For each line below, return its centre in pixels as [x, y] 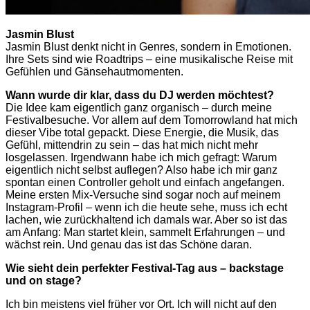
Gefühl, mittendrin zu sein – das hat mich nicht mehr [132, 145]
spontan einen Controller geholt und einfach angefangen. [145, 182]
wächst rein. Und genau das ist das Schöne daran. [129, 244]
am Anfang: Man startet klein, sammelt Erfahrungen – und [145, 232]
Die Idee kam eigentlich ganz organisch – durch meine [139, 107]
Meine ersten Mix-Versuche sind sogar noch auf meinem [143, 194]
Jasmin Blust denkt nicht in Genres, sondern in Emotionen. [148, 46]
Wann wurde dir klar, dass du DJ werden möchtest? [140, 95]
